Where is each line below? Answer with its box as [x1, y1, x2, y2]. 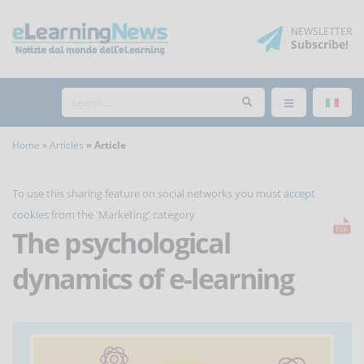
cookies [12, 207, 49, 222]
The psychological [12, 224, 231, 262]
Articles [49, 138, 84, 151]
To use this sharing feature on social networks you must [12, 186, 284, 201]
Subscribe [291, 37, 345, 52]
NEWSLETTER [291, 24, 352, 38]
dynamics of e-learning [12, 260, 293, 297]
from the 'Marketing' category [49, 207, 195, 222]
